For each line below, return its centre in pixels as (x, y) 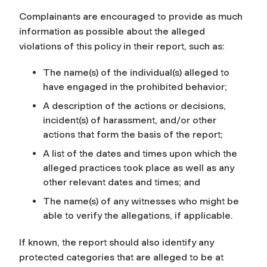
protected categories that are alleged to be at (121, 257)
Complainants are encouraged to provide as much (131, 16)
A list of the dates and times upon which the (140, 153)
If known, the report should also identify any (117, 242)
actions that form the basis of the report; (133, 134)
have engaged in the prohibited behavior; (135, 86)
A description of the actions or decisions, (134, 105)
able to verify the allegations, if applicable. (138, 215)
